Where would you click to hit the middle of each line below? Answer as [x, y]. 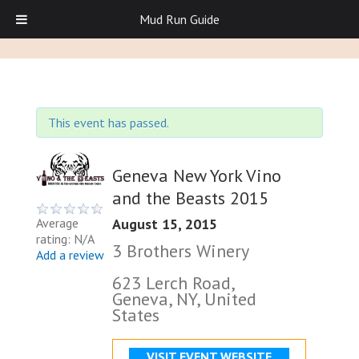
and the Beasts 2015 [190, 198]
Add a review [70, 254]
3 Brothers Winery [181, 250]
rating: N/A [65, 238]
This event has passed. [109, 123]
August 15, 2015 [165, 224]
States [136, 315]
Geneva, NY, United [184, 298]
